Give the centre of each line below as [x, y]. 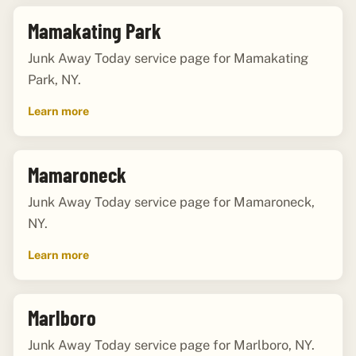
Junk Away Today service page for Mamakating [168, 58]
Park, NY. [54, 79]
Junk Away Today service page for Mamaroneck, [171, 201]
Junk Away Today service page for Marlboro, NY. [171, 345]
